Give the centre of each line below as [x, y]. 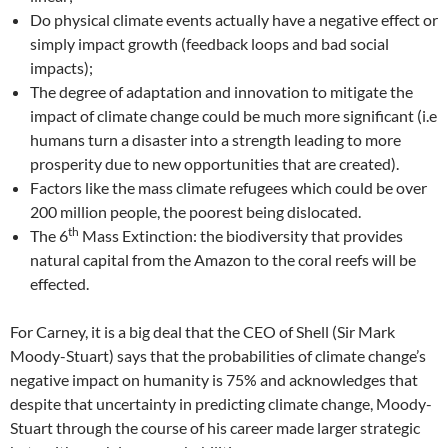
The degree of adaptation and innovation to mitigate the [221, 91]
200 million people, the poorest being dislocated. [195, 211]
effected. [59, 283]
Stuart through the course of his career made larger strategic [215, 427]
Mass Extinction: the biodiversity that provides [241, 235]
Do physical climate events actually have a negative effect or [234, 19]
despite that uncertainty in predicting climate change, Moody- [221, 403]
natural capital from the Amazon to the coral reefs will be [223, 259]
